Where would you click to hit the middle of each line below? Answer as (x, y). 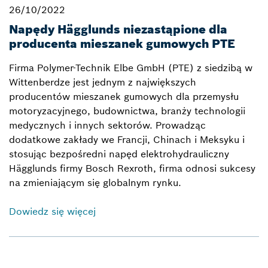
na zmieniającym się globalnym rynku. (95, 183)
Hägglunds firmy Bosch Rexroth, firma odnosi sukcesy (132, 168)
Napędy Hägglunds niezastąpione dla (118, 29)
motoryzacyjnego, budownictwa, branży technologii (127, 111)
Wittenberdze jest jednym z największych (103, 82)
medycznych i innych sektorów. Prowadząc (107, 125)
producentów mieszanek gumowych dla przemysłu (124, 97)
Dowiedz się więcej (52, 211)
